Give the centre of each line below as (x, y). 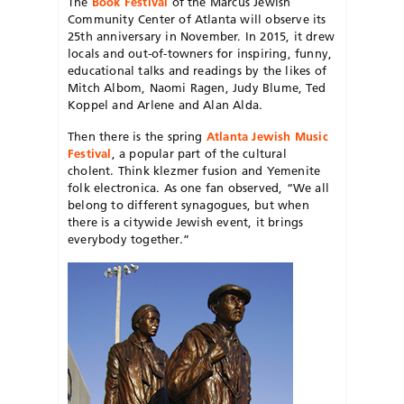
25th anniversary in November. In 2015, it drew (201, 36)
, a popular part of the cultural (199, 153)
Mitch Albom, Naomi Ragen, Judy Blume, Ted (197, 87)
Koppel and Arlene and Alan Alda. (165, 104)
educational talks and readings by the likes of (197, 70)
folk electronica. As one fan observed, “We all (198, 187)
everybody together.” (129, 239)
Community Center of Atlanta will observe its (197, 18)
